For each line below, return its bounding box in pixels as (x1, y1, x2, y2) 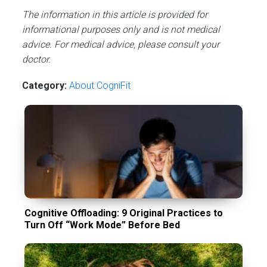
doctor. (22, 53, 51, 65)
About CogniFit (69, 79, 131, 91)
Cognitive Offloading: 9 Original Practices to (24, 207, 223, 219)
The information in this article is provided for (22, 8, 208, 20)
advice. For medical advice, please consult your (22, 38, 220, 50)
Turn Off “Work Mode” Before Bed (24, 219, 181, 231)
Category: (22, 79, 67, 91)
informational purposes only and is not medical (22, 23, 221, 35)
